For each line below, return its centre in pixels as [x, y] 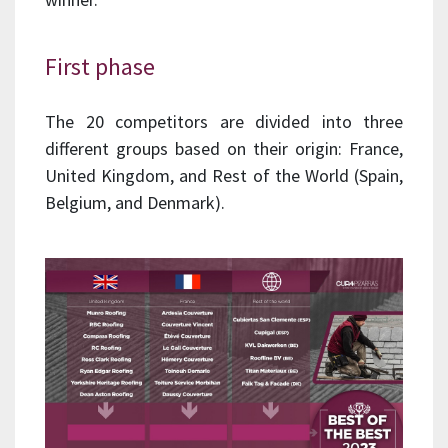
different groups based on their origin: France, [224, 148]
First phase [100, 66]
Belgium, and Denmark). [135, 202]
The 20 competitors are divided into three [224, 121]
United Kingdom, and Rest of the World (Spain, [224, 175]
